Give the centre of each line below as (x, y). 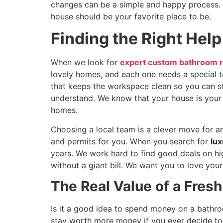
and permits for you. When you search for (131, 141)
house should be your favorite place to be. (131, 16)
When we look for (84, 62)
